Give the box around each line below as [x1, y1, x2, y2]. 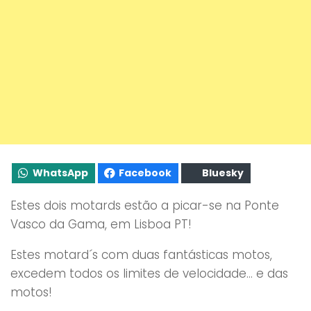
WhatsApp [33, 165, 88, 180]
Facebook [119, 165, 171, 180]
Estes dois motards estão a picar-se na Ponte [10, 196, 279, 214]
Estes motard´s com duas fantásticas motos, [10, 246, 272, 263]
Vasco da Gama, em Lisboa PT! [10, 215, 192, 233]
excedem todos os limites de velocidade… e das [10, 264, 288, 282]
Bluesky [202, 165, 244, 180]
